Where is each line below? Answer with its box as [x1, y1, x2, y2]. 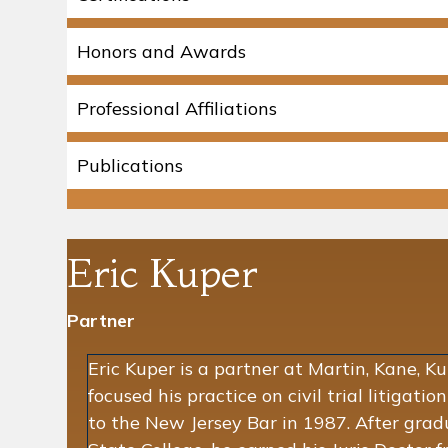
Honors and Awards [77, 39, 246, 63]
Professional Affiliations [77, 96, 277, 120]
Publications [77, 153, 183, 177]
